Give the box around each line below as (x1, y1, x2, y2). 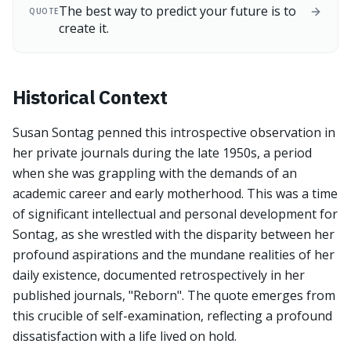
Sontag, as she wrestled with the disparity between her (13, 226, 335, 243)
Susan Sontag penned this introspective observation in (13, 124, 335, 141)
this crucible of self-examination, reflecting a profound (13, 307, 332, 324)
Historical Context (13, 85, 168, 110)
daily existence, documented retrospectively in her (13, 266, 305, 284)
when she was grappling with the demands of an (13, 165, 297, 182)
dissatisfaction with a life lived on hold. (13, 327, 237, 345)
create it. (58, 20, 109, 37)
